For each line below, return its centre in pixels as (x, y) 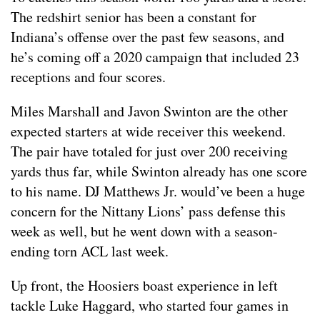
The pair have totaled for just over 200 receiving (149, 151)
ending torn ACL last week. (90, 251)
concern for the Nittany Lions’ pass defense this (148, 211)
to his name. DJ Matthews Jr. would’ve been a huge (158, 191)
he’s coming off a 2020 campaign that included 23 (155, 57)
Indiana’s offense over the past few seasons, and (147, 37)
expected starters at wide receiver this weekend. (148, 131)
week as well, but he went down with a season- (144, 231)
